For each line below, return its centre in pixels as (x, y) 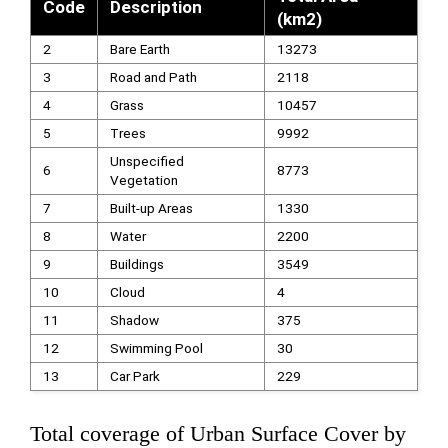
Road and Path (153, 77)
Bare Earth (139, 49)
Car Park (134, 376)
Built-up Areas (151, 208)
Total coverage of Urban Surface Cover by (218, 433)
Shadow (134, 320)
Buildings (136, 264)
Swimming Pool (156, 348)
